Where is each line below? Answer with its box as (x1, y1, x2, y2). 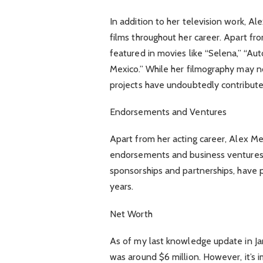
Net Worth (109, 208, 153, 220)
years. (109, 181, 134, 193)
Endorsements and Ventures (109, 106, 227, 118)
